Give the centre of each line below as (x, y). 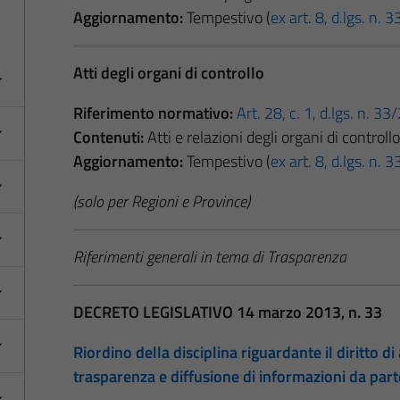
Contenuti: (108, 137)
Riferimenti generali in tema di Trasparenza (209, 256)
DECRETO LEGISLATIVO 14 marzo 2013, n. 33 (227, 312)
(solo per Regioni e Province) (161, 201)
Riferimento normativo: (153, 112)
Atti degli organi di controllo (168, 72)
